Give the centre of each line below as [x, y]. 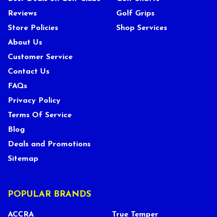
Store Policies [33, 28]
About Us [25, 42]
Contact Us [29, 71]
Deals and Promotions [49, 144]
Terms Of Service [40, 115]
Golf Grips [135, 14]
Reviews [22, 14]
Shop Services [142, 28]
